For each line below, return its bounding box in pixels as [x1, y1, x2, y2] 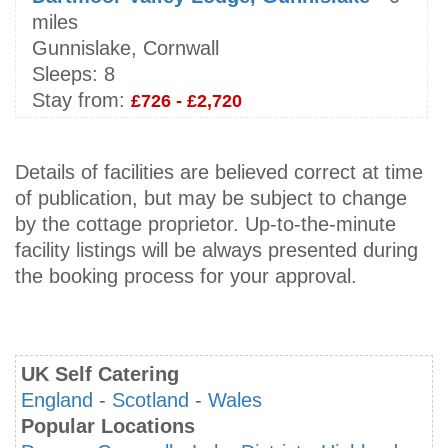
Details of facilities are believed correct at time [15, 161, 423, 184]
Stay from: [32, 89, 125, 112]
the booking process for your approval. [15, 265, 357, 288]
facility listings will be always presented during [15, 239, 418, 262]
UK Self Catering [21, 363, 179, 386]
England [21, 389, 93, 412]
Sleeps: [32, 63, 98, 86]
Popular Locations [21, 415, 195, 438]
